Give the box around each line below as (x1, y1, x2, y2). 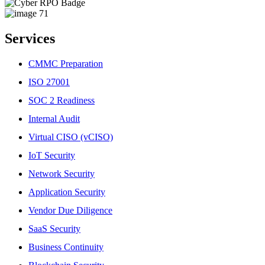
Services (5, 31, 55, 47)
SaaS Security (28, 224, 80, 234)
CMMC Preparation (28, 59, 103, 69)
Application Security (28, 187, 105, 198)
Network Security (28, 169, 95, 179)
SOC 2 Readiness (28, 95, 95, 106)
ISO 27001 (28, 77, 70, 88)
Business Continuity (28, 242, 104, 253)
